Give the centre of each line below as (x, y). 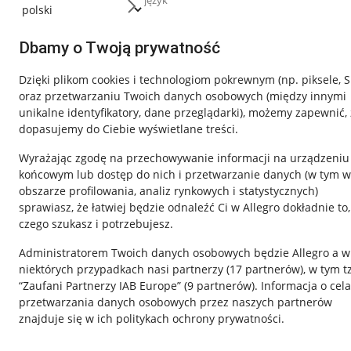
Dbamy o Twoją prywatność (119, 48)
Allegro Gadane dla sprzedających (121, 317)
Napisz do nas (69, 289)
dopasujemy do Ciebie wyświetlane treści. (128, 129)
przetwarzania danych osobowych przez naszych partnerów (175, 302)
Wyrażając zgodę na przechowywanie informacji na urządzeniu (184, 158)
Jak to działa (64, 261)
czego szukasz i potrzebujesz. (96, 224)
